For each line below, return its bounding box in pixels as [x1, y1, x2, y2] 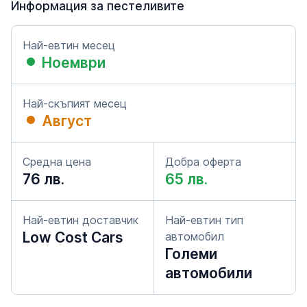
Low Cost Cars [23, 229, 123, 246]
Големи [165, 245, 217, 262]
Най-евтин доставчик [23, 213, 138, 227]
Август [42, 112, 92, 130]
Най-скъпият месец [23, 97, 127, 110]
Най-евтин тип [165, 213, 243, 227]
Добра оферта [165, 155, 241, 169]
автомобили [165, 265, 252, 282]
